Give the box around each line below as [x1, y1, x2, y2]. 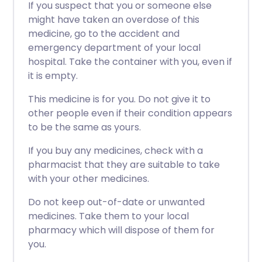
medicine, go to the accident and [28, 27, 180, 40]
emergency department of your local [28, 41, 201, 54]
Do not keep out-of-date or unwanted [28, 195, 205, 209]
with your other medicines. [28, 172, 149, 185]
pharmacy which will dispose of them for [28, 223, 215, 237]
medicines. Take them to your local [28, 209, 189, 223]
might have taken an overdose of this [28, 13, 199, 26]
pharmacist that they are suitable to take [28, 158, 220, 171]
